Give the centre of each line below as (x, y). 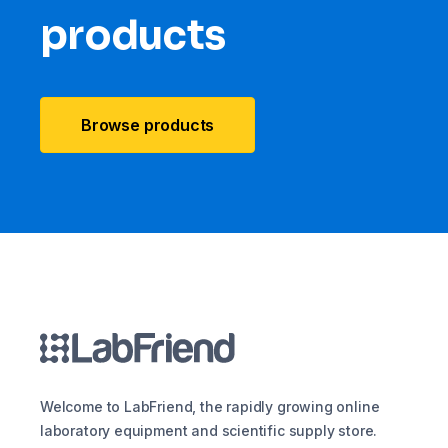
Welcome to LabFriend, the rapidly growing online (210, 407)
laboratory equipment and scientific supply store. (209, 431)
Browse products (148, 125)
